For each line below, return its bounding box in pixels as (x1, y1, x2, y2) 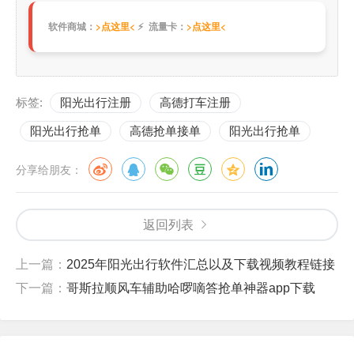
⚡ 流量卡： (135, 18, 186, 33)
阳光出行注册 (60, 95, 131, 109)
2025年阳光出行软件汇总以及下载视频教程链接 (66, 257, 335, 271)
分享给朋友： (16, 164, 82, 177)
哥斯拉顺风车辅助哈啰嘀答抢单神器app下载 (66, 281, 315, 295)
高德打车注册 (160, 95, 231, 109)
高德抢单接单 (130, 123, 201, 137)
